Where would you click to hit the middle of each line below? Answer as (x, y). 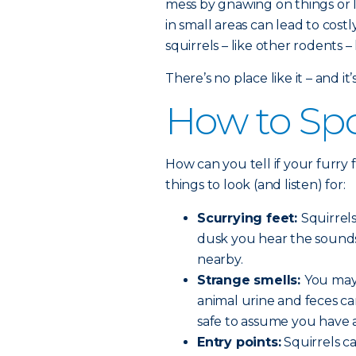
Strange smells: (251, 280)
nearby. (220, 259)
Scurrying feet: (249, 218)
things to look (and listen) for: (255, 185)
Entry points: (239, 342)
